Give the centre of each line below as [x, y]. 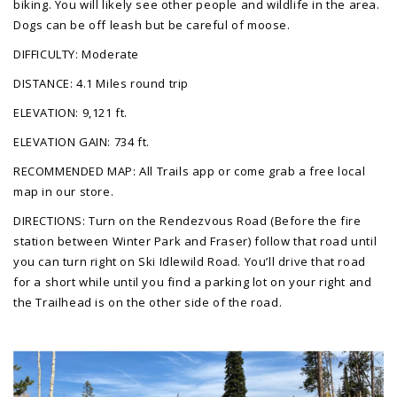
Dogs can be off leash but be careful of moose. [154, 24]
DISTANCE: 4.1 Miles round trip [103, 83]
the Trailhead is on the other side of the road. [148, 302]
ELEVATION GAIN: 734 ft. [82, 141]
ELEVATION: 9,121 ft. [70, 112]
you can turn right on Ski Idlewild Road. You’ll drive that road [190, 261]
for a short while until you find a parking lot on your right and [193, 281]
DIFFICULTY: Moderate [76, 54]
